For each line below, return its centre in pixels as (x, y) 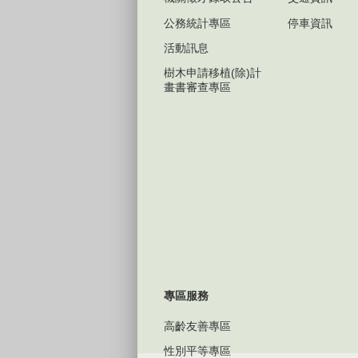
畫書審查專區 (197, 88)
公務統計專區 (197, 23)
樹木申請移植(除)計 (213, 73)
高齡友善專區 (197, 326)
